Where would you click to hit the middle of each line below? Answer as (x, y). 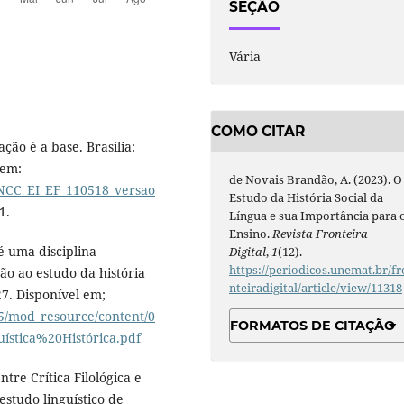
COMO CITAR (258, 132)
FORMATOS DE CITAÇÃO (313, 325)
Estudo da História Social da (307, 197)
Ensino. (251, 233)
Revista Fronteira (321, 233)
